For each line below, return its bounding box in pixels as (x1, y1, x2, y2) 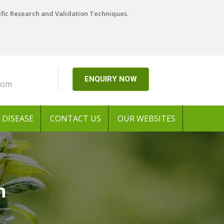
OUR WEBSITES (117, 113, 175, 124)
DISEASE (2, 113, 33, 124)
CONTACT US (50, 113, 101, 124)
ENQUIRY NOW (84, 74, 137, 84)
